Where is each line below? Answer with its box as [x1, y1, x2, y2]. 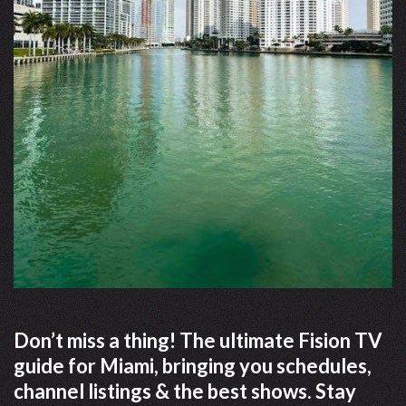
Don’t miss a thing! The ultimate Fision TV [14, 328, 382, 353]
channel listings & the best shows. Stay [14, 379, 356, 404]
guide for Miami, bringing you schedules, [14, 353, 372, 379]
